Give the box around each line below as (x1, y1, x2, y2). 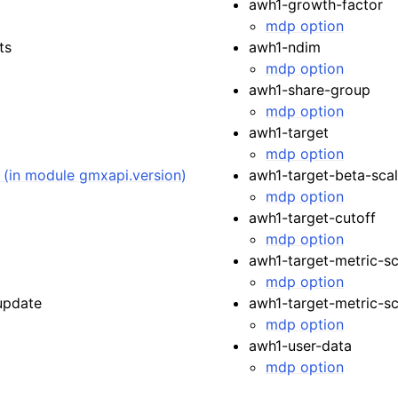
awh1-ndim (249, 38, 322, 56)
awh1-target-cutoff (249, 209, 377, 227)
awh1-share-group (249, 81, 371, 99)
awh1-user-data (249, 337, 353, 354)
